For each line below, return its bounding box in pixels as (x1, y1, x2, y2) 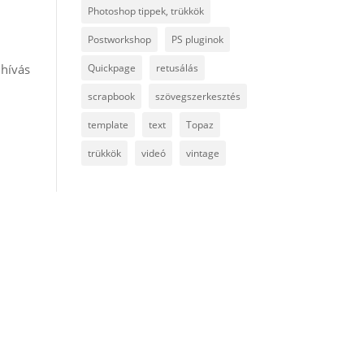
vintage (185, 145, 219, 160)
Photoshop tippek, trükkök (87, 3, 204, 18)
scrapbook (87, 89, 135, 103)
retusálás (155, 60, 198, 75)
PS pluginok (171, 32, 223, 46)
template (87, 117, 128, 132)
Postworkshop (87, 32, 151, 46)
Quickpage (87, 60, 136, 75)
